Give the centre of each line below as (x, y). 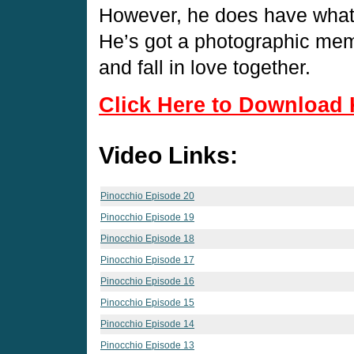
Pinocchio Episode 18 (147, 238)
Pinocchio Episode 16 (147, 281)
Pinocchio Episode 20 (147, 196)
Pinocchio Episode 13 (147, 345)
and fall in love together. (205, 68)
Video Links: (168, 155)
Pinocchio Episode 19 (147, 217)
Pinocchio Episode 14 (147, 324)
